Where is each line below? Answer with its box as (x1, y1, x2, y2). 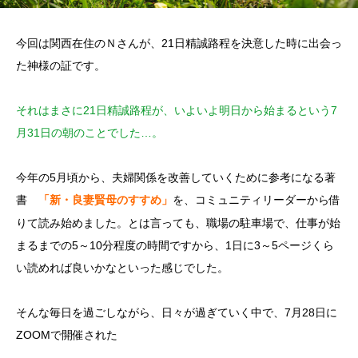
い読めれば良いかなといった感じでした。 (16, 261, 229, 274)
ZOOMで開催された (16, 328, 117, 341)
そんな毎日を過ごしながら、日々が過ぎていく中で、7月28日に (16, 306, 337, 319)
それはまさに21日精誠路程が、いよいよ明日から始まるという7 (16, 104, 337, 117)
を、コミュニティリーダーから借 (173, 193, 340, 206)
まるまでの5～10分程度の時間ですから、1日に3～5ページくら (16, 239, 334, 252)
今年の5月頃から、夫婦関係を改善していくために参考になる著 (16, 171, 336, 184)
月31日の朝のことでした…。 (16, 126, 163, 139)
